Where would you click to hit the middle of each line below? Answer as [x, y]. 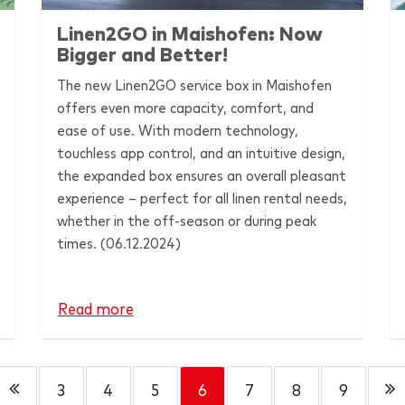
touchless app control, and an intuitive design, [202, 153]
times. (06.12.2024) [119, 244]
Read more [95, 310]
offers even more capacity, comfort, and [186, 108]
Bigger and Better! [143, 55]
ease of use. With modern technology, [178, 131]
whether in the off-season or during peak [187, 221]
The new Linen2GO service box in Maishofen [195, 85]
